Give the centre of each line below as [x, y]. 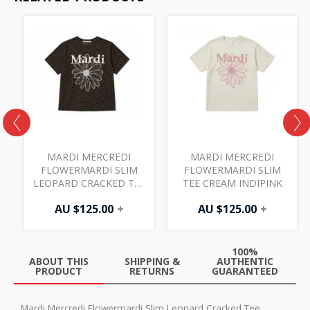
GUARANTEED [245, 271]
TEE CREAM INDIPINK [232, 183]
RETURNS [152, 271]
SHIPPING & [152, 261]
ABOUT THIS [59, 261]
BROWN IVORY [89, 196]
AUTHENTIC [245, 261]
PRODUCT [59, 271]
